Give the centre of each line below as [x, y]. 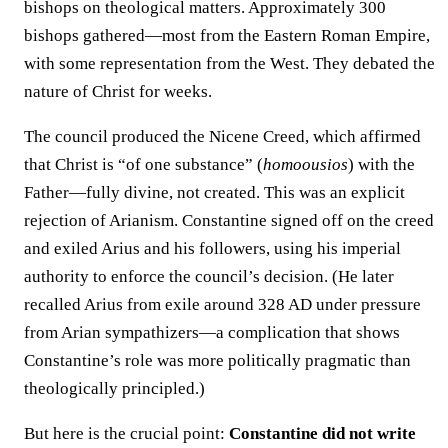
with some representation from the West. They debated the [229, 63]
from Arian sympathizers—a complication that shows [212, 332]
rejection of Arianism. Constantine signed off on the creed [229, 220]
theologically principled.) [114, 388]
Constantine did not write [322, 433]
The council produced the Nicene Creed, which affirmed [222, 136]
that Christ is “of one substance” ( [143, 164]
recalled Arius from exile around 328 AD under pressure [222, 304]
